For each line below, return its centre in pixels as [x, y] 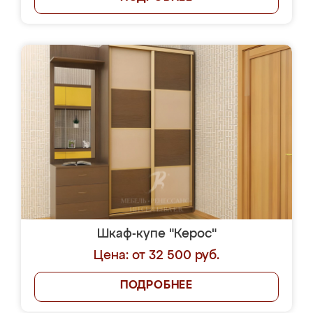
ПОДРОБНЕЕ [156, 286]
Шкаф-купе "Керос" [156, 234]
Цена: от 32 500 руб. [156, 256]
